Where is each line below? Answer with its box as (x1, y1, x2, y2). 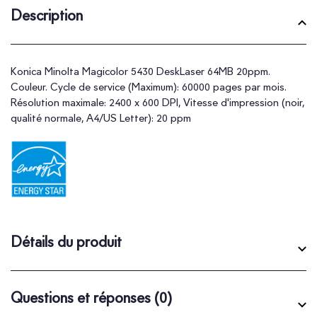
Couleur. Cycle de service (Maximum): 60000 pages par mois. (11, 80, 287, 93)
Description (11, 6, 83, 24)
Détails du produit (11, 232, 122, 250)
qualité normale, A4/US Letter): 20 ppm (11, 111, 191, 125)
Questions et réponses (11, 288, 154, 306)
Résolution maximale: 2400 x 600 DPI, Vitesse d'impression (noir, (11, 96, 304, 109)
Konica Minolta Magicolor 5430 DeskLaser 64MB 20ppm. (11, 64, 270, 78)
